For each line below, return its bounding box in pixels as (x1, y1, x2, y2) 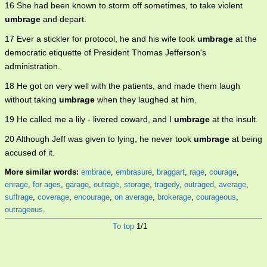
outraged (184, 180, 214, 190)
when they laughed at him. (95, 95, 197, 105)
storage (124, 180, 150, 190)
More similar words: (5, 167, 81, 177)
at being (229, 134, 262, 144)
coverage (38, 193, 69, 202)
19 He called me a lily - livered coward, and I (5, 114, 174, 125)
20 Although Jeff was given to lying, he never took (5, 134, 194, 144)
